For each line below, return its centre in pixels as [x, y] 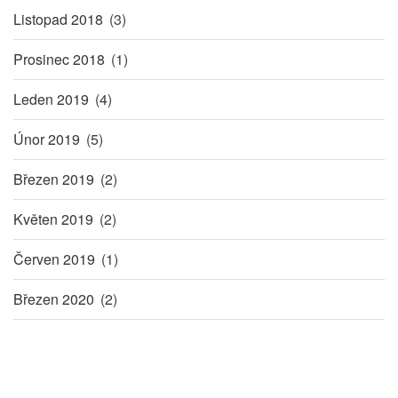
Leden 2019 [51, 99]
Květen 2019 [53, 219]
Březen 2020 [54, 298]
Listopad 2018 [58, 19]
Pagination [49, 364]
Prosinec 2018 [59, 59]
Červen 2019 [54, 259]
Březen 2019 [54, 179]
